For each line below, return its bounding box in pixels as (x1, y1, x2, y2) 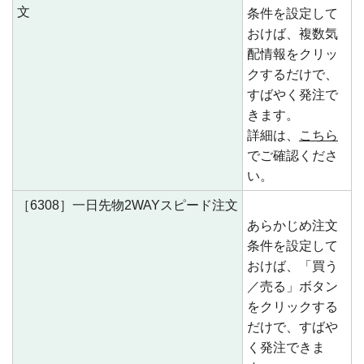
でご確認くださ (247, 149, 338, 162)
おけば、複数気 (247, 27, 338, 41)
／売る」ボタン (247, 279, 338, 293)
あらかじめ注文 (247, 219, 338, 232)
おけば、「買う (247, 259, 338, 273)
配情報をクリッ (247, 47, 338, 61)
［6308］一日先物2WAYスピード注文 (17, 198, 238, 212)
